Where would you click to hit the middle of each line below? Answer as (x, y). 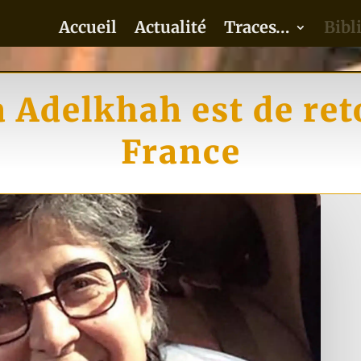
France (180, 152)
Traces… (257, 27)
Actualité (170, 27)
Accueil (87, 27)
